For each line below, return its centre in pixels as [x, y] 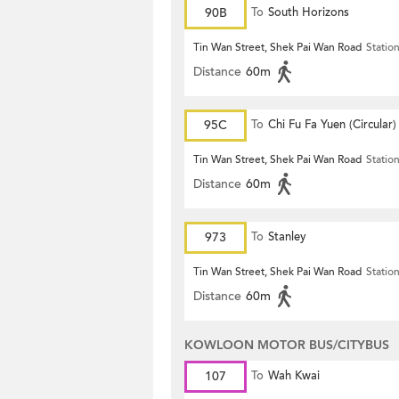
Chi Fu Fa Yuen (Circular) [332, 125]
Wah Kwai [294, 376]
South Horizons [309, 12]
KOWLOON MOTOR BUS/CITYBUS [287, 345]
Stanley [287, 237]
